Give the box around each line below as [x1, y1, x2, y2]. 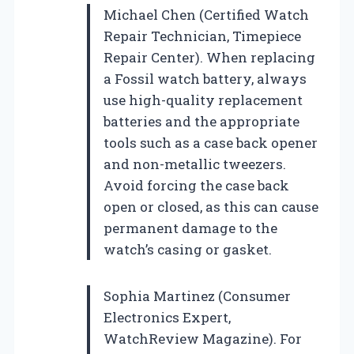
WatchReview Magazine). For [104, 329, 302, 348]
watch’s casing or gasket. [104, 239, 272, 258]
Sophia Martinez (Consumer [104, 286, 291, 305]
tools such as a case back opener [104, 133, 318, 152]
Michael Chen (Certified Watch [104, 5, 309, 24]
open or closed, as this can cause [104, 197, 318, 216]
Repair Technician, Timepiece [104, 26, 301, 45]
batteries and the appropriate [104, 111, 299, 130]
